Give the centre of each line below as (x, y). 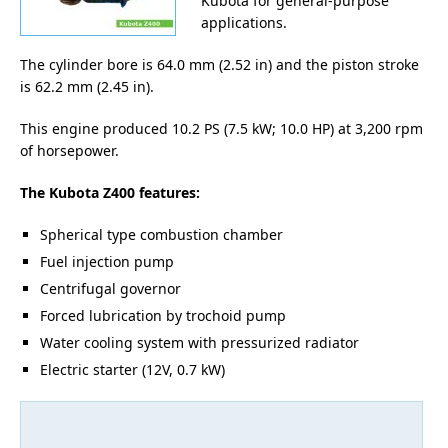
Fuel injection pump (107, 261)
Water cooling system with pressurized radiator (199, 342)
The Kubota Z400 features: (110, 192)
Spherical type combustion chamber (161, 234)
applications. (244, 22)
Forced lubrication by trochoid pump (163, 315)
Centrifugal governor (110, 288)
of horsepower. (69, 150)
